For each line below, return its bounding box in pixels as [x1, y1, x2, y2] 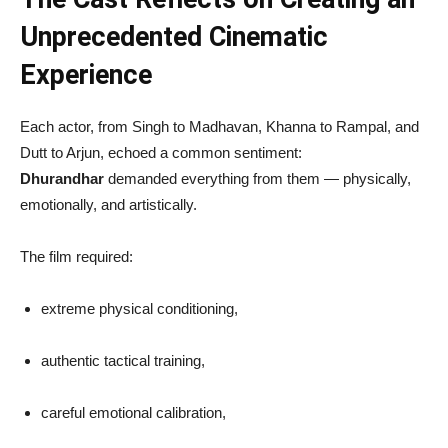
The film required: [20, 248, 133, 266]
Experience [20, 59, 152, 92]
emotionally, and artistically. [20, 196, 197, 214]
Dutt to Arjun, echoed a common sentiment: [20, 144, 302, 162]
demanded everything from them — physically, [104, 170, 411, 188]
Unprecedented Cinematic [20, 21, 328, 54]
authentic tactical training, [41, 352, 205, 370]
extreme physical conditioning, [41, 300, 238, 318]
